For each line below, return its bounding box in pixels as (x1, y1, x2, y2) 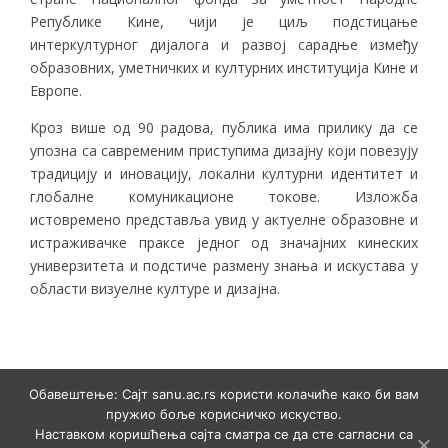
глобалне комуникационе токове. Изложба (30, 186, 418, 206)
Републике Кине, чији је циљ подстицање (30, 11, 418, 31)
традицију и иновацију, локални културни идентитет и (30, 163, 418, 183)
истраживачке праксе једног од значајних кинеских (30, 232, 418, 252)
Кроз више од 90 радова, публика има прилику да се (30, 117, 418, 137)
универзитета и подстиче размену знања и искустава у (30, 255, 418, 275)
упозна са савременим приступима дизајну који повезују (30, 140, 418, 160)
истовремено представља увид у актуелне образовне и (30, 209, 418, 229)
